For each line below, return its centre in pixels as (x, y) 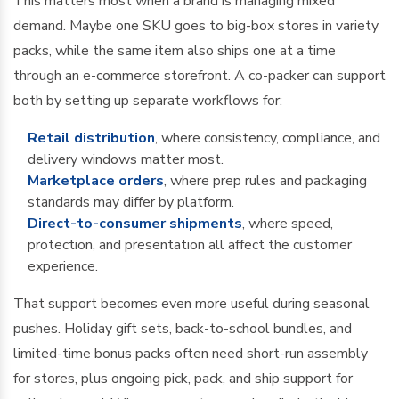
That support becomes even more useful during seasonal (191, 304)
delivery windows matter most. (126, 159)
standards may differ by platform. (131, 202)
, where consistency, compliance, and (268, 138)
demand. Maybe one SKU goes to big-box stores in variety (196, 26)
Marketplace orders (96, 181)
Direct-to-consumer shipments (135, 224)
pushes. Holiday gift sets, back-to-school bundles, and (183, 329)
